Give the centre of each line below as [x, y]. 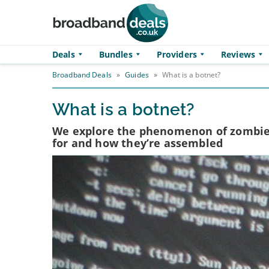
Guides [137, 75]
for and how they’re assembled [138, 143]
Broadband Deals [82, 75]
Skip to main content [55, 38]
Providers [177, 54]
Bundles [116, 54]
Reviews [238, 54]
